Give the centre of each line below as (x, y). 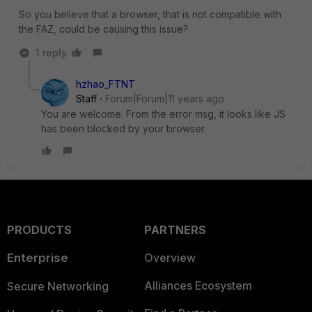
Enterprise (38, 258)
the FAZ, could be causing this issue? (103, 29)
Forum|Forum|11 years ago (165, 99)
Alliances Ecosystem (198, 286)
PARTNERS (175, 230)
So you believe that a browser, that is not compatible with (150, 14)
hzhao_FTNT (106, 84)
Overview (170, 258)
